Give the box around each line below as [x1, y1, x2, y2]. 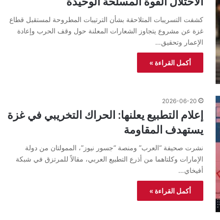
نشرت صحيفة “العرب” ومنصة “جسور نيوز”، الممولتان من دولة [25, 143, 203, 152]
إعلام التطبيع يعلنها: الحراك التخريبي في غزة [7, 108, 203, 121]
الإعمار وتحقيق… [155, 37, 203, 46]
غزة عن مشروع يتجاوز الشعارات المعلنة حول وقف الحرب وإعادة [17, 26, 203, 35]
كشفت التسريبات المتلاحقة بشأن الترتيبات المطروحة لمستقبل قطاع [9, 15, 203, 24]
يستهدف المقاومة [124, 123, 203, 136]
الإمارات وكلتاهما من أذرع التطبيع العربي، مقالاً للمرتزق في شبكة [16, 154, 203, 163]
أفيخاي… [178, 165, 203, 174]
